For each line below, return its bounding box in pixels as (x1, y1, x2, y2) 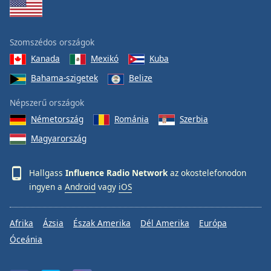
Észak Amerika (73, 217, 131, 229)
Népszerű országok (10, 96, 84, 108)
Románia (114, 113, 149, 125)
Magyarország (31, 132, 87, 144)
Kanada (31, 52, 60, 64)
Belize (129, 72, 152, 84)
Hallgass (29, 166, 65, 178)
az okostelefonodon (168, 166, 246, 178)
